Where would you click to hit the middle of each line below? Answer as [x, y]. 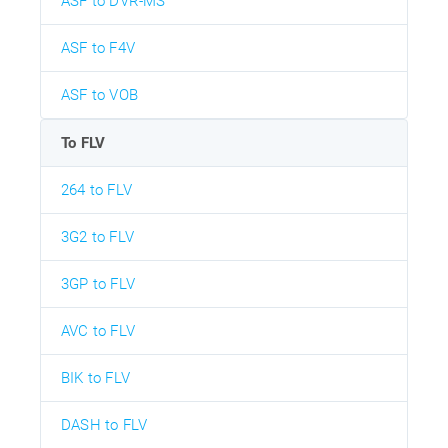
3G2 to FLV [97, 237]
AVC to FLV [98, 331]
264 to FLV [96, 190]
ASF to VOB [99, 95]
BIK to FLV [95, 378]
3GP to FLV [98, 284]
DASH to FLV [104, 425]
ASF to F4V [98, 48]
